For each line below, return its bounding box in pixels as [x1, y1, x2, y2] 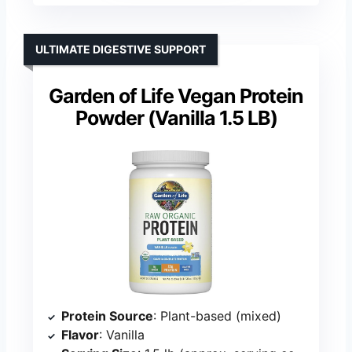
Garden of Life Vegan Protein [49, 83, 303, 108]
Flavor [61, 326, 99, 343]
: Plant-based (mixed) [153, 307, 281, 324]
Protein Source [61, 307, 153, 324]
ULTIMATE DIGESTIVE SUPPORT [35, 42, 206, 56]
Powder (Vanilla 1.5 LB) [75, 105, 277, 130]
